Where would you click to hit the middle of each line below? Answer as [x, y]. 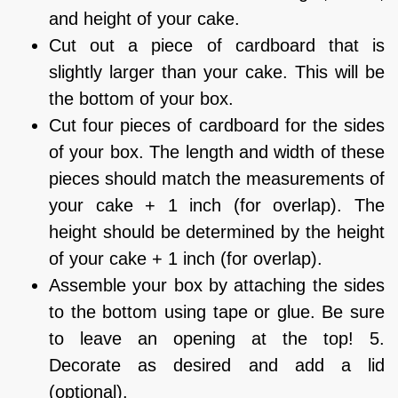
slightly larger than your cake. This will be [217, 72]
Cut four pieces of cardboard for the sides [217, 125]
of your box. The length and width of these [217, 151]
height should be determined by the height [217, 231]
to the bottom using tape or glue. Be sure [217, 311]
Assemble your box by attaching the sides [217, 285]
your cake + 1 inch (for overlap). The [217, 205]
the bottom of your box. [141, 98]
